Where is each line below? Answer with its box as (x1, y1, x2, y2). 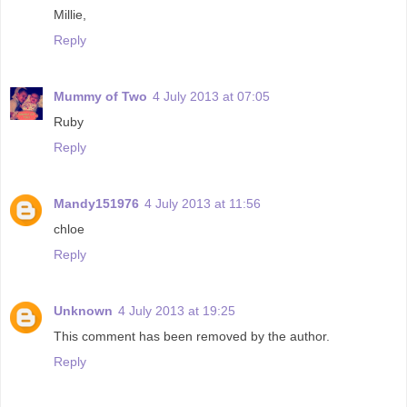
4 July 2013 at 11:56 (144, 195, 261, 211)
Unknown (54, 303, 113, 318)
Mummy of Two (54, 88, 147, 104)
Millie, (54, 6, 86, 22)
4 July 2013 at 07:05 (153, 88, 270, 104)
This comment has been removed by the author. (54, 328, 330, 343)
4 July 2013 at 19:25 (118, 303, 235, 318)
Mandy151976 (54, 195, 139, 211)
